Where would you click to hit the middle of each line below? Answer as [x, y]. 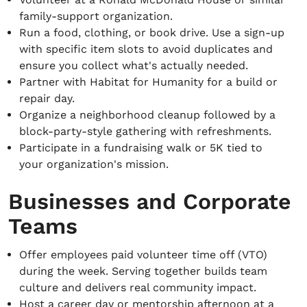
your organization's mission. [94, 164]
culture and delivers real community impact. [138, 287]
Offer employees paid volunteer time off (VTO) [143, 255]
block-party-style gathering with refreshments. [145, 131]
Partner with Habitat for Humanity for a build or [148, 82]
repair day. [47, 98]
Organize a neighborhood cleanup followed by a [147, 115]
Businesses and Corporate [150, 201]
